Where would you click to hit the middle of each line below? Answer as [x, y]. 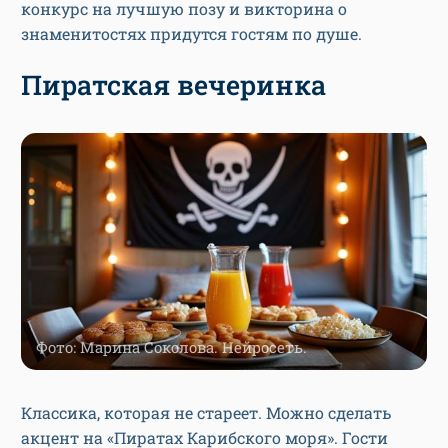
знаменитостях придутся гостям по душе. [193, 33]
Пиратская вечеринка [173, 84]
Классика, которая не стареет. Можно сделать [206, 412]
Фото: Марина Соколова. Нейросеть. [171, 346]
